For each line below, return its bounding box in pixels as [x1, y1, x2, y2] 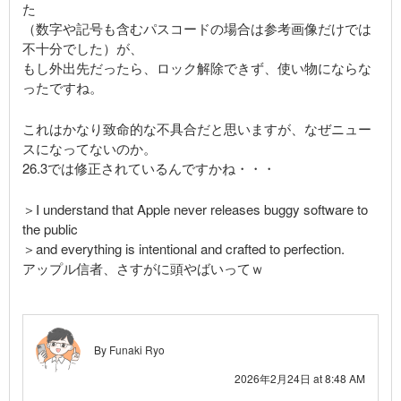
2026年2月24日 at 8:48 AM [235, 370, 365, 386]
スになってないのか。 [22, 138, 157, 158]
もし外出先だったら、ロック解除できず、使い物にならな [22, 57, 371, 77]
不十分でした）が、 [22, 38, 143, 57]
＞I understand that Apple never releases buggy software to [22, 199, 368, 218]
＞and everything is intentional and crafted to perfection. [22, 238, 345, 258]
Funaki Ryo [109, 341, 165, 357]
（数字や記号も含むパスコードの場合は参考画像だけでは [22, 18, 371, 38]
